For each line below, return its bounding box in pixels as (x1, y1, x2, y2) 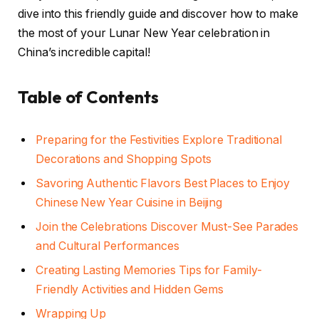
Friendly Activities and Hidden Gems (36, 283, 224, 297)
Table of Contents (18, 86, 159, 108)
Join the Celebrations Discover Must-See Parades (36, 220, 299, 234)
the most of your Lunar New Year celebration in (18, 26, 271, 41)
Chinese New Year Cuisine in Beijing (36, 196, 223, 210)
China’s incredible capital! (18, 46, 150, 60)
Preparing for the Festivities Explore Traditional (36, 133, 283, 147)
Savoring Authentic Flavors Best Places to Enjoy (36, 177, 291, 191)
